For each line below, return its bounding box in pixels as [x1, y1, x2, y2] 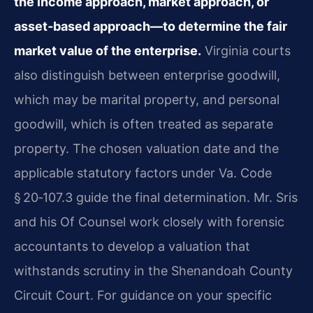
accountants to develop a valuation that [14, 238, 250, 254]
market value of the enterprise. [14, 43, 201, 58]
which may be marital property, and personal [14, 92, 279, 107]
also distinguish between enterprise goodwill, [14, 67, 280, 82]
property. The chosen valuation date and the [14, 140, 279, 156]
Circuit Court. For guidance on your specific [14, 287, 272, 303]
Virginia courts [201, 43, 291, 58]
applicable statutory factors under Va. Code [14, 165, 272, 180]
